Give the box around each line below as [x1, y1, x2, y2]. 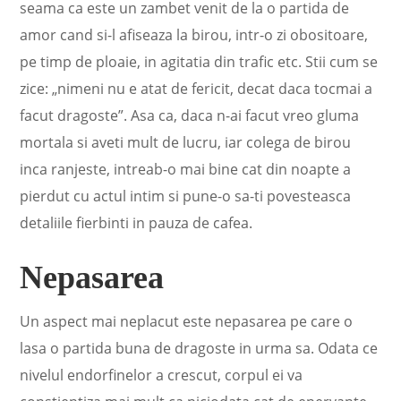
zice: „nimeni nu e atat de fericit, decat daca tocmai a [20, 79, 373, 98]
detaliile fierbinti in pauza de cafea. [20, 213, 253, 233]
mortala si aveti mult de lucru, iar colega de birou [20, 132, 352, 152]
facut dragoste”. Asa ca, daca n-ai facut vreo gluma [20, 106, 360, 125]
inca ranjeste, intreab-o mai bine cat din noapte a [20, 159, 352, 179]
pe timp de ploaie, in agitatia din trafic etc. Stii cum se [20, 52, 379, 72]
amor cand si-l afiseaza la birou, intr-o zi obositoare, [20, 25, 369, 45]
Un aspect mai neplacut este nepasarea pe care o [20, 311, 354, 331]
